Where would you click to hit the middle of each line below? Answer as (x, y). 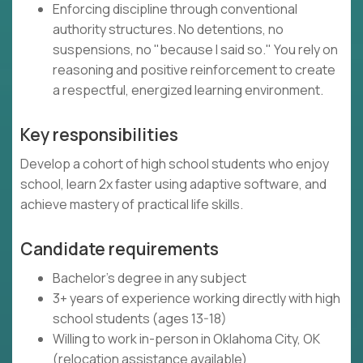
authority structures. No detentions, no (168, 30)
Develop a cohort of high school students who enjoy (175, 164)
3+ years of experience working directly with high (196, 299)
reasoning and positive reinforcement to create (194, 70)
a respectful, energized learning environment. (188, 90)
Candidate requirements (120, 249)
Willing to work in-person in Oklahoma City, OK (186, 339)
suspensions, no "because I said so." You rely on (195, 50)
